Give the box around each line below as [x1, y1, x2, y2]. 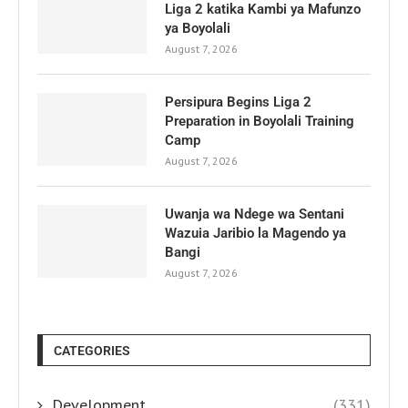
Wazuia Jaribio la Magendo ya [165, 224, 346, 241]
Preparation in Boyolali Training [165, 112, 354, 129]
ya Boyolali [165, 19, 230, 36]
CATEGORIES [54, 342, 130, 358]
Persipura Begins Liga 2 [165, 93, 311, 110]
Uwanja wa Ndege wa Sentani [165, 205, 344, 222]
